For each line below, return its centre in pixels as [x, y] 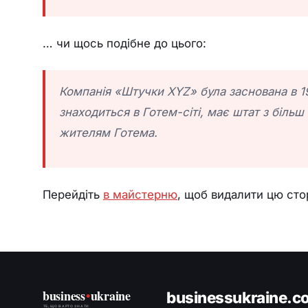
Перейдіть [73, 195]
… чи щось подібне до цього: [124, 43]
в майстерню [140, 195]
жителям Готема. [108, 133]
